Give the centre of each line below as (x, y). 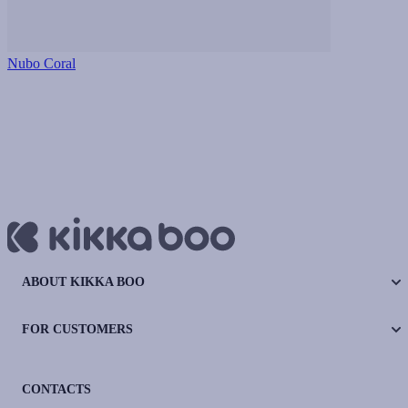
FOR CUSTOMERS (77, 329)
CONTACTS (56, 389)
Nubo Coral (41, 63)
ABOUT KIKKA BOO (83, 282)
